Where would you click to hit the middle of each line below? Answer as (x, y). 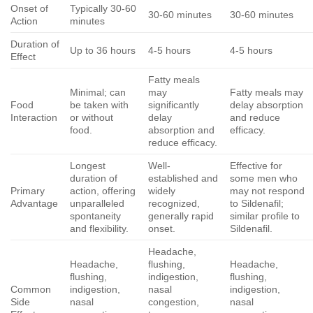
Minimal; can (98, 92)
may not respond (268, 190)
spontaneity (96, 216)
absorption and (182, 130)
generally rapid (181, 216)
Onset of (29, 8)
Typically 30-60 (103, 8)
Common (31, 289)
